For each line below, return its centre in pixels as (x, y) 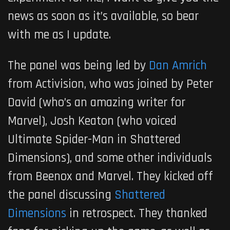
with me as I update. (59, 35)
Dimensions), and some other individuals (110, 158)
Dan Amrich (178, 65)
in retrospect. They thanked (137, 213)
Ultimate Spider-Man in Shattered (94, 139)
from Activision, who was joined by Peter (110, 84)
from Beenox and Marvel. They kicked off (110, 176)
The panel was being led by (78, 65)
